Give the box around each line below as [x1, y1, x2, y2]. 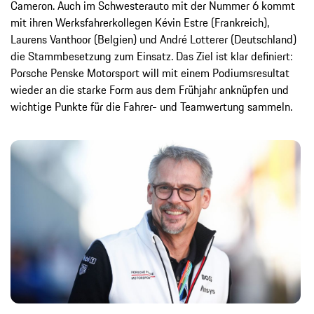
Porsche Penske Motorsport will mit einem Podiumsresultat [11, 64, 289, 82]
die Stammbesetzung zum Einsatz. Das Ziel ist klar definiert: [11, 48, 292, 65]
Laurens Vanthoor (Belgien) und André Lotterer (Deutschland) [11, 31, 296, 48]
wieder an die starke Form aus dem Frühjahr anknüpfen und [11, 81, 289, 99]
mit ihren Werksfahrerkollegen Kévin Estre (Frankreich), [11, 14, 269, 32]
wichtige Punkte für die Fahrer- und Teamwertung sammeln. [11, 98, 292, 116]
